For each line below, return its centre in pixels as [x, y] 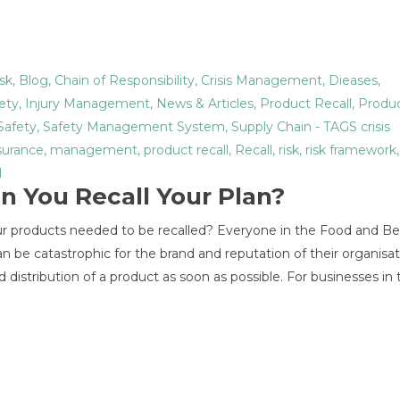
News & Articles [205, 104]
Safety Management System [134, 127]
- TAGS [336, 127]
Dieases [353, 80]
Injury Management [87, 104]
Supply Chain [271, 127]
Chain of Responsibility [125, 80]
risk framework [351, 150]
